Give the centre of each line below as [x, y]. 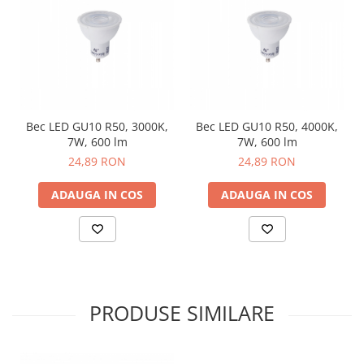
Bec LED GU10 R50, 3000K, [97, 126]
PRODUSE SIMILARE [182, 312]
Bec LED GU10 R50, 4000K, [267, 126]
